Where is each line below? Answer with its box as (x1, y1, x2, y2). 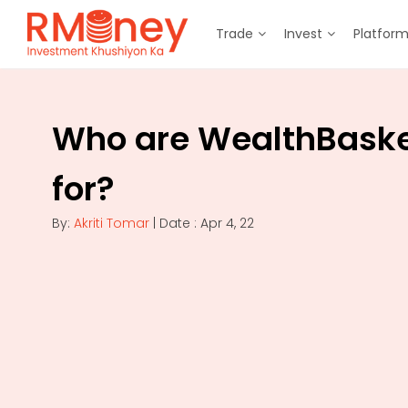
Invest (284, 25, 323, 43)
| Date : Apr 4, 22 (149, 214, 254, 232)
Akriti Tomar (74, 214, 149, 232)
